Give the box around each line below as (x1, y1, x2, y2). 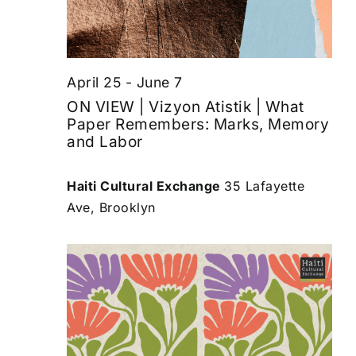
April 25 (67, 73, 121, 91)
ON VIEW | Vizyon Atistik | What (67, 98, 304, 117)
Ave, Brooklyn (67, 199, 156, 216)
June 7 (136, 73, 183, 91)
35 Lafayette (224, 178, 304, 195)
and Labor (67, 133, 143, 152)
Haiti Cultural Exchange (67, 178, 224, 195)
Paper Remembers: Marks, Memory (67, 115, 329, 134)
